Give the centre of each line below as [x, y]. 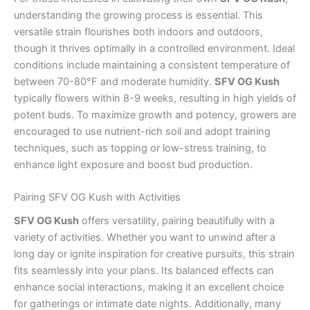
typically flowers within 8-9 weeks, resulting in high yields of [155, 98]
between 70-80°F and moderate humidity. [114, 81]
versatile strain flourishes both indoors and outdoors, [138, 31]
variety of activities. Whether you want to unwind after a [145, 238]
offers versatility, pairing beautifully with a [177, 221]
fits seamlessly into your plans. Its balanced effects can [144, 271]
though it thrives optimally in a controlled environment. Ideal [154, 48]
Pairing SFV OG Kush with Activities [97, 198]
